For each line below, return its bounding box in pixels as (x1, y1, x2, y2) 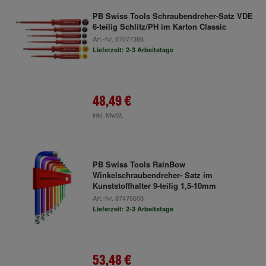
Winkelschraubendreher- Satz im (92, 169, 213, 180)
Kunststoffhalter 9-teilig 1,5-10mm (92, 180, 216, 191)
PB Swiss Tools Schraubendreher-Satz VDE (92, 10, 253, 21)
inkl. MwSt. (92, 110, 123, 119)
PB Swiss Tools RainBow (92, 159, 185, 170)
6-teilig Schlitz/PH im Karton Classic (92, 21, 226, 32)
